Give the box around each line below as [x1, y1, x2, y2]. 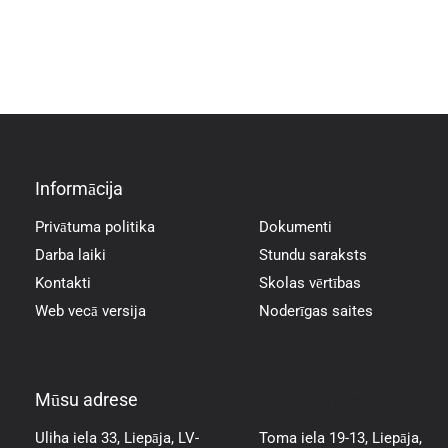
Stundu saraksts [259, 246, 367, 265]
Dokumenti [259, 218, 332, 237]
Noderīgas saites [259, 302, 373, 321]
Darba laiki [35, 246, 106, 265]
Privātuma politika [35, 218, 155, 237]
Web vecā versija [35, 302, 146, 321]
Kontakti [35, 274, 91, 293]
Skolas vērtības [259, 274, 361, 293]
